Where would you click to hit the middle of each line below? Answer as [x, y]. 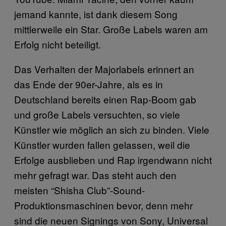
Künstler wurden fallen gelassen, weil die [102, 144]
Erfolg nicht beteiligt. [58, 44]
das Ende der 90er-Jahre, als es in [89, 84]
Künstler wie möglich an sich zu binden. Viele [112, 129]
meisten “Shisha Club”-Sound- [79, 190]
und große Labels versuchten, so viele [97, 114]
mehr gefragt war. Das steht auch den [95, 175]
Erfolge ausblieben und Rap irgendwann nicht [113, 159]
